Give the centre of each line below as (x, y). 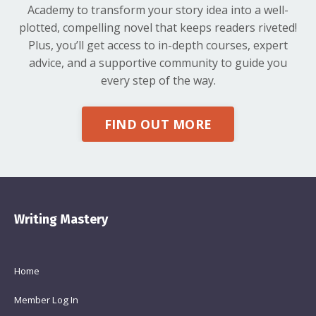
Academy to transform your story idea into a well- (158, 10)
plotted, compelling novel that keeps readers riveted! (158, 28)
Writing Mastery (61, 220)
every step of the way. (158, 81)
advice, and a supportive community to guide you (158, 63)
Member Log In (46, 300)
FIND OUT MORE (158, 124)
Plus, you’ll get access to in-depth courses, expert (158, 45)
